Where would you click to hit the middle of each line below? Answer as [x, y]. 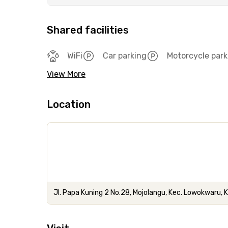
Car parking [125, 56]
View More [66, 74]
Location [69, 104]
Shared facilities [88, 30]
